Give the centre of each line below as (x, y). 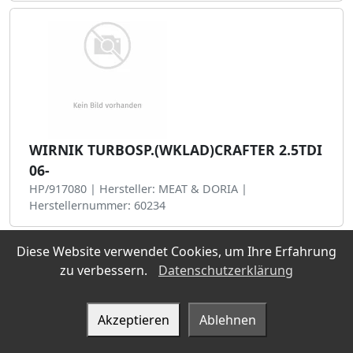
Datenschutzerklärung (226, 270)
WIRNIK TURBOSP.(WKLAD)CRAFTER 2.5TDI (176, 150)
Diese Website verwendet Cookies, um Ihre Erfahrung (176, 251)
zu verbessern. (105, 270)
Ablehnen (227, 320)
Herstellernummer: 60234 (97, 205)
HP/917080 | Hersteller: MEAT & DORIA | (138, 189)
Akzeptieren (133, 320)
